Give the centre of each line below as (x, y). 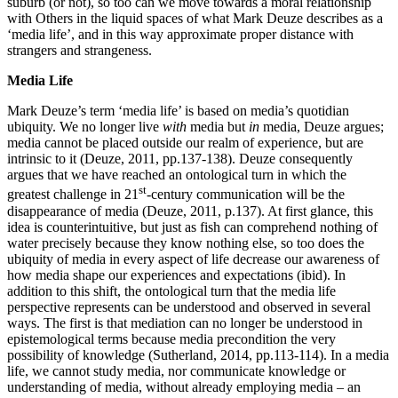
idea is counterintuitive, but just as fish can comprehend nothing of (192, 227)
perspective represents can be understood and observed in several (189, 306)
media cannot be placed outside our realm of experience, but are (185, 143)
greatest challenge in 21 (73, 195)
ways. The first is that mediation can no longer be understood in (185, 322)
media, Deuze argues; (322, 127)
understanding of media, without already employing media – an (184, 386)
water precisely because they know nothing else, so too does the (186, 243)
